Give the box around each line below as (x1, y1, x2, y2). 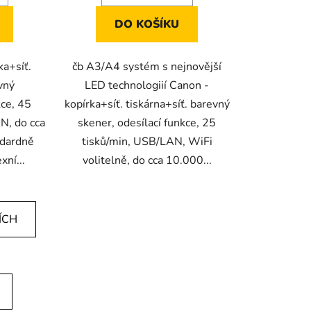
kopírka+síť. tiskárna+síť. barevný (64, 96, 230, 112)
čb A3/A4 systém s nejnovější (72, 58, 222, 74)
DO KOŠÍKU (115, 16, 180, 32)
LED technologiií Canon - (85, 77, 210, 93)
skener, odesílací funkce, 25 (78, 115, 217, 131)
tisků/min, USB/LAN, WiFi (81, 133, 212, 149)
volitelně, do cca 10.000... (82, 152, 212, 168)
